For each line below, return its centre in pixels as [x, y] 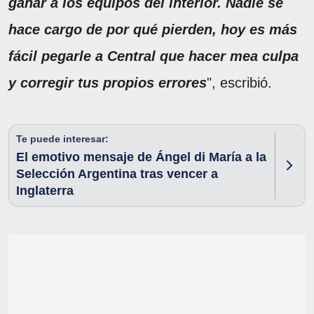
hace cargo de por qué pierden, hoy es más [153, 30]
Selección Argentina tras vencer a [117, 174]
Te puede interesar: [62, 139]
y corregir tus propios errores [108, 83]
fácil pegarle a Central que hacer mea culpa [153, 56]
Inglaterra [45, 191]
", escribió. [239, 83]
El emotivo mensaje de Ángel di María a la [141, 157]
